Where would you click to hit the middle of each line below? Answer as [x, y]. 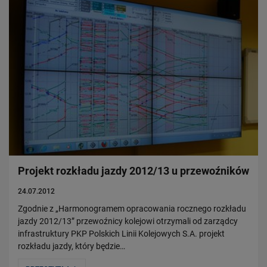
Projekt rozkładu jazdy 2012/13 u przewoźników [133, 171]
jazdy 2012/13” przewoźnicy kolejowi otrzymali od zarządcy [128, 221]
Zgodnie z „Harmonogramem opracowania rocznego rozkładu [132, 209]
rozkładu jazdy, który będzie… [72, 246]
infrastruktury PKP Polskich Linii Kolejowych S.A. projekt [121, 234]
